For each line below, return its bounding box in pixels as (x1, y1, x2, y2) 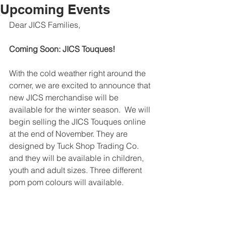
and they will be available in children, (9, 153, 146, 163)
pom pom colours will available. (9, 177, 124, 187)
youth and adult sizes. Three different (9, 165, 144, 175)
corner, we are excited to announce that (9, 80, 152, 90)
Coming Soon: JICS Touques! (9, 44, 115, 54)
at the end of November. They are (9, 129, 130, 139)
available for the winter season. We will (9, 104, 152, 115)
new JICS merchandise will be (9, 92, 121, 102)
